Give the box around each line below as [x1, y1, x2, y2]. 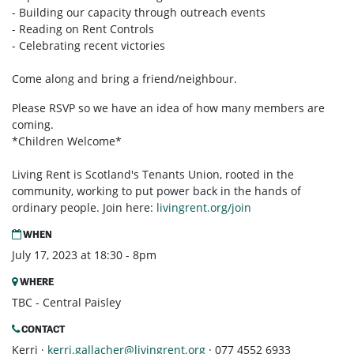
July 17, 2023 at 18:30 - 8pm [12, 247, 156, 263]
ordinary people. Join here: [12, 200, 156, 216]
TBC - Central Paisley [12, 295, 121, 311]
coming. [12, 117, 54, 133]
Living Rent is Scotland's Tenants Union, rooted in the [12, 167, 294, 183]
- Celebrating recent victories [12, 38, 165, 54]
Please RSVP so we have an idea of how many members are [12, 100, 325, 116]
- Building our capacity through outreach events [12, 5, 265, 21]
